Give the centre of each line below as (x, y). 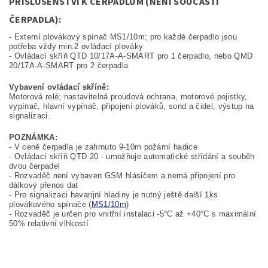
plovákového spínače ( (50, 205)
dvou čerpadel (35, 166)
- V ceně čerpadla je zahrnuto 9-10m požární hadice (103, 147)
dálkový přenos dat (44, 185)
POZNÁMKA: (33, 138)
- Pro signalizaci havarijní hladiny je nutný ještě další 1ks (114, 195)
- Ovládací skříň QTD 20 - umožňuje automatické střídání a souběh (132, 157)
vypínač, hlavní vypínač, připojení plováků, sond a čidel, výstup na (132, 106)
